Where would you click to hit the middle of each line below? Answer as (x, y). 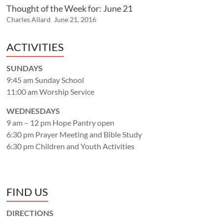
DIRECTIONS (30, 213)
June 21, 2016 (75, 20)
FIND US (27, 192)
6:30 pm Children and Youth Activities (71, 146)
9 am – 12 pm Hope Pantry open (61, 123)
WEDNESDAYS (33, 111)
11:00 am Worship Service (51, 92)
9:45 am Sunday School (45, 80)
